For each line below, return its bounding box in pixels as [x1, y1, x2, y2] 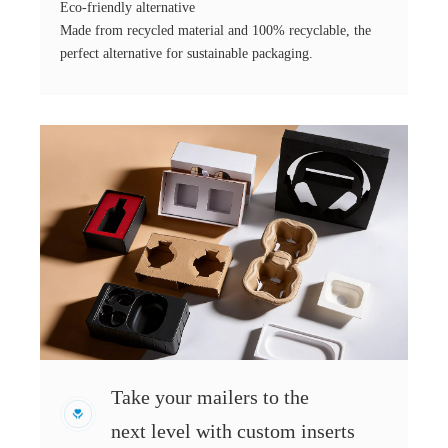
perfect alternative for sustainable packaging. [60, 45, 313, 61]
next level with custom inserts [111, 420, 355, 443]
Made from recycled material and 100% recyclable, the [60, 22, 371, 38]
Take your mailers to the [111, 386, 309, 409]
